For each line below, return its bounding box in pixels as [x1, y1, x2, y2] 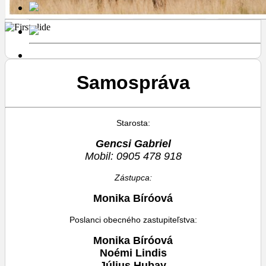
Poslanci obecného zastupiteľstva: [69, 214, 197, 224]
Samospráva [76, 72, 190, 94]
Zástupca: [114, 172, 152, 182]
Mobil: [84, 150, 116, 162]
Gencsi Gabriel [95, 137, 171, 150]
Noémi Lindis [99, 246, 167, 259]
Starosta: [116, 118, 150, 128]
